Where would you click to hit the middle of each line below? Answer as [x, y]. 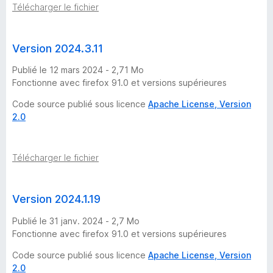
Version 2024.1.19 [56, 199]
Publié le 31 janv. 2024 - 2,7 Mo [76, 221]
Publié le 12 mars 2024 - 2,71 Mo [78, 70]
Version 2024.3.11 [58, 48]
